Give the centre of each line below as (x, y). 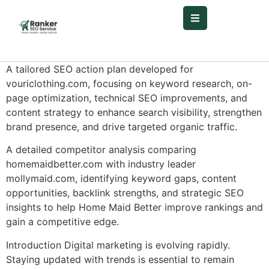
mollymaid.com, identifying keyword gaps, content (121, 179)
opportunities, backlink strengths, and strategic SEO (125, 193)
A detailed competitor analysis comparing (101, 150)
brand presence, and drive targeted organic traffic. (122, 127)
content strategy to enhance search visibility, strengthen (134, 113)
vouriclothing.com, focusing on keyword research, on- (129, 84)
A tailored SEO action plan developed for (100, 69)
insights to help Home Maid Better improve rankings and (134, 207)
